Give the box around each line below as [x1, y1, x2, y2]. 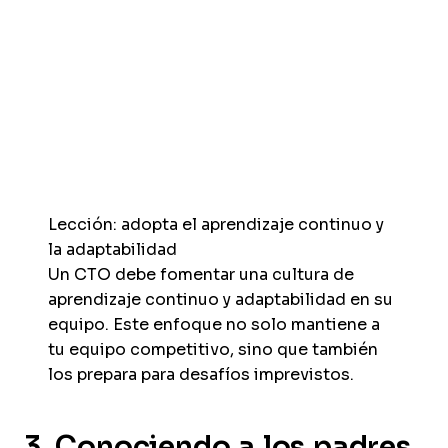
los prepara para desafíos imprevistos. [48, 366, 354, 383]
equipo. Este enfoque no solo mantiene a [48, 316, 380, 333]
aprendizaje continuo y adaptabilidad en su [48, 291, 393, 308]
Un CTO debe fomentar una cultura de [48, 266, 354, 283]
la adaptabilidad [48, 241, 177, 258]
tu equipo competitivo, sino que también [48, 341, 378, 358]
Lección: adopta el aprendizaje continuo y [48, 216, 384, 233]
